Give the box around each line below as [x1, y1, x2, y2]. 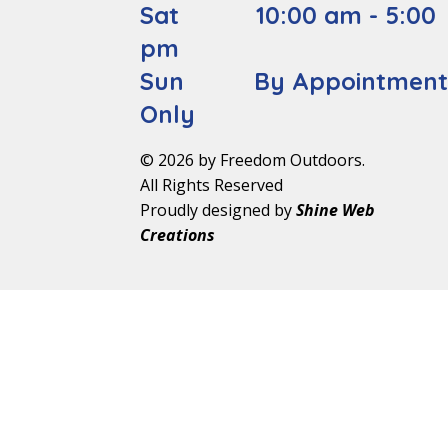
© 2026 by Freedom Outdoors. [140, 148, 366, 171]
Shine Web [296, 199, 376, 222]
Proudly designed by [140, 199, 297, 222]
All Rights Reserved [140, 173, 284, 196]
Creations [140, 224, 216, 247]
